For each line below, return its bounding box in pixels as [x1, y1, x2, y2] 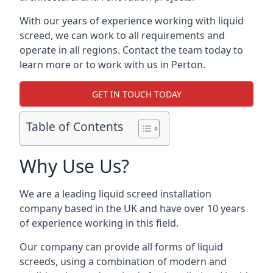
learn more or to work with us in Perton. [19, 58, 205, 71]
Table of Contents [26, 118, 123, 135]
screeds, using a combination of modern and [19, 255, 227, 268]
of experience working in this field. [19, 216, 179, 230]
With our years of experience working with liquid [19, 14, 244, 27]
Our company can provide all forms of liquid [19, 240, 223, 253]
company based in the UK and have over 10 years [19, 202, 246, 215]
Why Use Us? [19, 154, 129, 179]
